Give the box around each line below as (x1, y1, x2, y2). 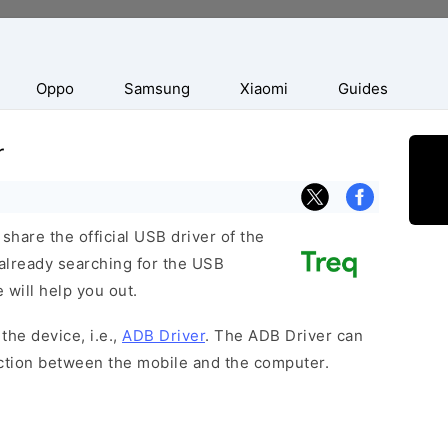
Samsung (124, 79, 190, 98)
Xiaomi (240, 79, 288, 98)
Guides (338, 79, 388, 98)
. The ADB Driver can (205, 326, 363, 345)
